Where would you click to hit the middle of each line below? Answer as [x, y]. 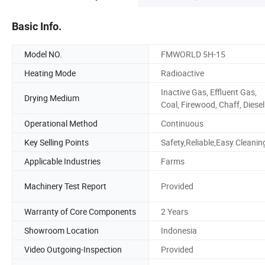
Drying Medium [52, 98]
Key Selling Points [56, 142]
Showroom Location [62, 230]
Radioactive [182, 73]
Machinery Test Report [65, 186]
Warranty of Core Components [80, 211]
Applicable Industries [62, 161]
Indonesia [179, 230]
